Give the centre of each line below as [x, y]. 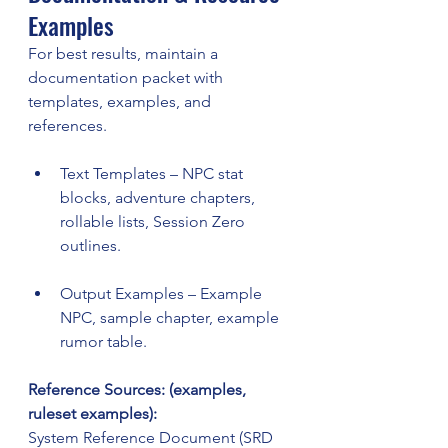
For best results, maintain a [125, 54]
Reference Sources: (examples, [139, 390]
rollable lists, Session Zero [154, 222]
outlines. [90, 246]
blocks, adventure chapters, [159, 198]
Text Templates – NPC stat [153, 174]
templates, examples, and [121, 102]
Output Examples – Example [163, 294]
